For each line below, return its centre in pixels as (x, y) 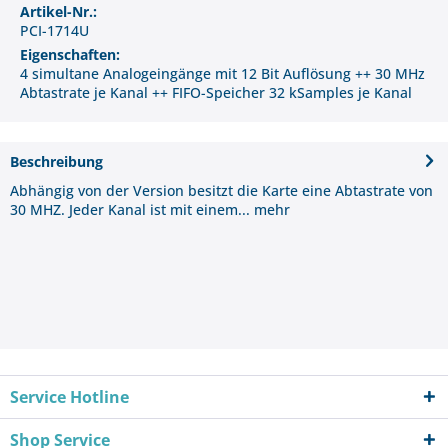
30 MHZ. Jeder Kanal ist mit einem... (130, 209)
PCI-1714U (54, 30)
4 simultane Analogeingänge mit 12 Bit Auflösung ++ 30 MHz (222, 73)
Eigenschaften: (70, 54)
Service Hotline (69, 396)
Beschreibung (56, 161)
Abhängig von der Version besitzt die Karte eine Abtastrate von (221, 190)
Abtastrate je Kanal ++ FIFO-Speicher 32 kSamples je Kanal (216, 92)
